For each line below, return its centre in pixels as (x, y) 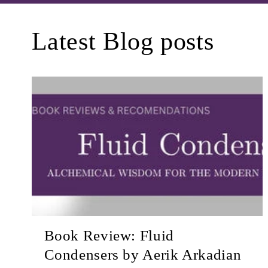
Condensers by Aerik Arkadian (143, 255)
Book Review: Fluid (109, 236)
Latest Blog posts (123, 42)
